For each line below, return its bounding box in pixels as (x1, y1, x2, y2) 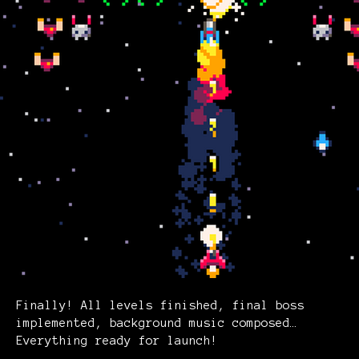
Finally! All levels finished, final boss (16, 298, 305, 312)
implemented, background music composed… (16, 316, 297, 329)
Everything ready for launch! (16, 333, 218, 347)
